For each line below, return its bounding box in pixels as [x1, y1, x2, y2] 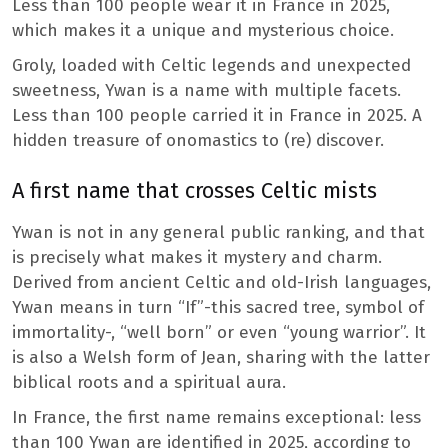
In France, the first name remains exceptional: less [12, 406, 421, 428]
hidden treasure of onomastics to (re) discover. [12, 129, 384, 151]
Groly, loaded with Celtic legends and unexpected [12, 54, 411, 76]
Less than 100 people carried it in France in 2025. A [12, 104, 422, 126]
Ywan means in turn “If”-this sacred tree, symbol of [12, 296, 424, 318]
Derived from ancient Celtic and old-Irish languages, [12, 271, 431, 293]
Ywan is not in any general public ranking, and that [12, 221, 425, 243]
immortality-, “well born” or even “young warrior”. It [12, 321, 426, 343]
